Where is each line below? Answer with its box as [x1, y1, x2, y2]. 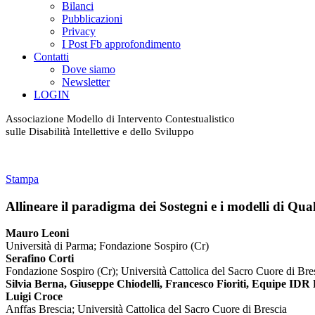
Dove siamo [62, 63, 115, 75]
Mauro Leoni [6, 227, 69, 240]
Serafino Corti [6, 252, 74, 265]
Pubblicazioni [62, 13, 122, 25]
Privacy [62, 25, 96, 37]
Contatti [34, 51, 69, 63]
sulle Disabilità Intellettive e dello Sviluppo [6, 126, 194, 137]
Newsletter [62, 76, 110, 88]
